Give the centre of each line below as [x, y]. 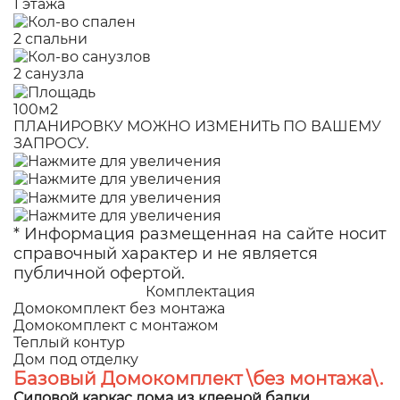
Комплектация [200, 291]
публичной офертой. [99, 273]
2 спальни [50, 39]
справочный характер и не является [166, 253]
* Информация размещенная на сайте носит [200, 233]
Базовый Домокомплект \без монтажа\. [198, 378]
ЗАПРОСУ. [51, 143]
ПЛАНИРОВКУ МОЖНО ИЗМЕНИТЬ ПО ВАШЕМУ [197, 126]
